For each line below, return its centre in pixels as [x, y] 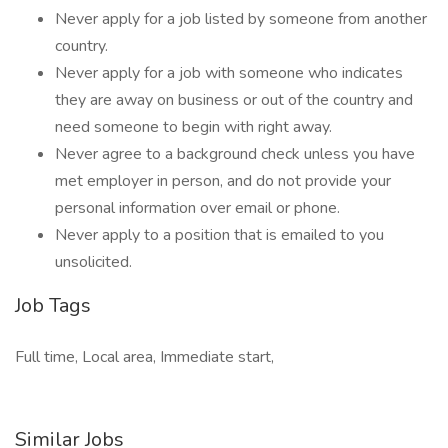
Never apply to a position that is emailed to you [219, 235]
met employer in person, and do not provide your [223, 181]
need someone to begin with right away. [193, 127]
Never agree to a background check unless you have [235, 154]
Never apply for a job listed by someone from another [241, 19]
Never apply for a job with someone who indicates [229, 73]
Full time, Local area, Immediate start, [144, 357]
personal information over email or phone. [197, 208]
